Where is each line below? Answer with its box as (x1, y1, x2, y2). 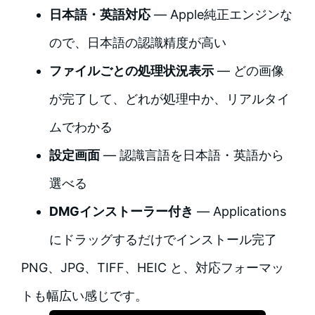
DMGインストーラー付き (49, 204, 193, 219)
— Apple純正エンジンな (150, 7, 292, 22)
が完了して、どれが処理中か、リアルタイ (49, 91, 290, 107)
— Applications (193, 204, 286, 219)
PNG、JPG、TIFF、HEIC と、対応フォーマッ (20, 260, 284, 276)
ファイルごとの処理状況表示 (49, 63, 214, 79)
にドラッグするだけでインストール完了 (49, 232, 277, 247)
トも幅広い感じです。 (20, 288, 148, 304)
